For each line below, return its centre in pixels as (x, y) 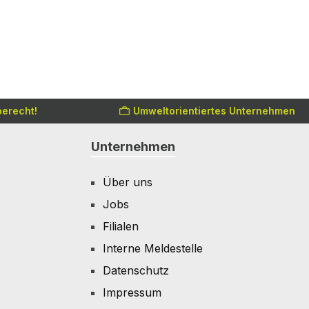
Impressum (132, 292)
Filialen (121, 226)
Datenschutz (136, 270)
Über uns (128, 182)
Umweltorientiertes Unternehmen (214, 111)
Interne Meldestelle (153, 248)
